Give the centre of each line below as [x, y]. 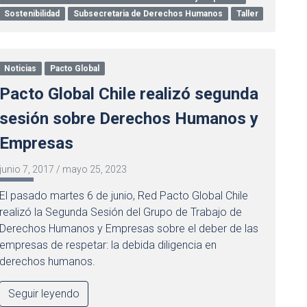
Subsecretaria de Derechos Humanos [148, 14]
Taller [247, 14]
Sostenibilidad [32, 14]
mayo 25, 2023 [94, 169]
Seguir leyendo [44, 294]
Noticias [21, 69]
